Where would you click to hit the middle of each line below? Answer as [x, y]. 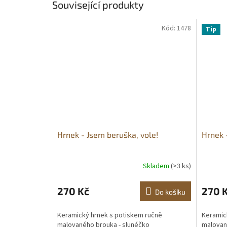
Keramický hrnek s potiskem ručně [110, 215]
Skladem [157, 166]
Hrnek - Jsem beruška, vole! [108, 134]
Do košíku [170, 192]
